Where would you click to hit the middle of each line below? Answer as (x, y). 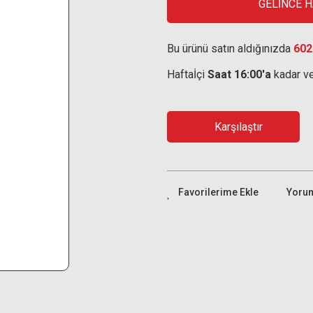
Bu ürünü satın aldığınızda (230, 49)
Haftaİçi (187, 74)
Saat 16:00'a (239, 74)
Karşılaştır (239, 126)
